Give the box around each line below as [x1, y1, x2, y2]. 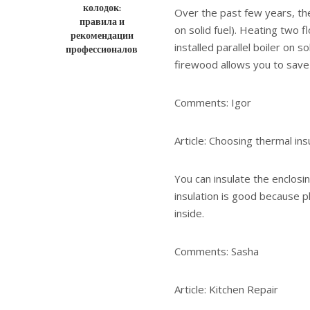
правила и [79, 14, 125, 28]
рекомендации [70, 28, 134, 42]
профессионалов [66, 42, 138, 56]
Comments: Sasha [174, 244, 259, 258]
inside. [174, 206, 204, 220]
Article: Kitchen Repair [174, 282, 278, 296]
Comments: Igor [174, 95, 251, 109]
